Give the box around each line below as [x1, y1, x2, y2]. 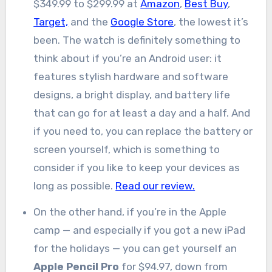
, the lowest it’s [174, 16, 249, 29]
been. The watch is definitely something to [33, 34, 241, 47]
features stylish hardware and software [33, 70, 229, 83]
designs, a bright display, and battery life [33, 89, 231, 101]
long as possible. [33, 180, 116, 192]
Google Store [110, 16, 174, 29]
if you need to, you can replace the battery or [33, 125, 253, 138]
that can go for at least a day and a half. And [33, 107, 251, 120]
